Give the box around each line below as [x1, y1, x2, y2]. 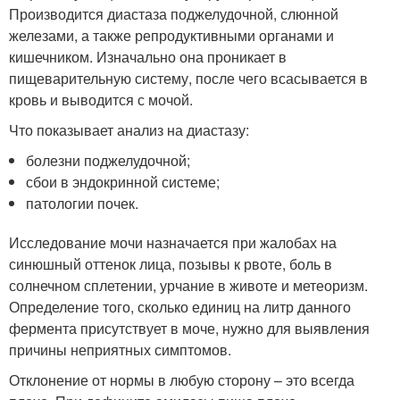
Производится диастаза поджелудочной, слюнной [9, 3, 338, 24]
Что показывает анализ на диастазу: [9, 119, 249, 140]
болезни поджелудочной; [26, 149, 191, 171]
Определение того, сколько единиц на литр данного [9, 296, 351, 317]
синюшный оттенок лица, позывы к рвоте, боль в [9, 253, 332, 274]
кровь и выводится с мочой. [9, 88, 193, 110]
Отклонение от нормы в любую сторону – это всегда [9, 369, 354, 390]
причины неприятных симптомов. [9, 338, 231, 360]
